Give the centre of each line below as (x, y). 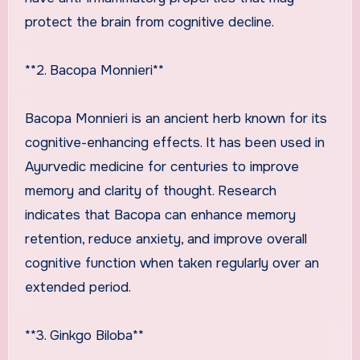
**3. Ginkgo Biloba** (84, 335)
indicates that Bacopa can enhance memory (160, 215)
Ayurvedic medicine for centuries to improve (162, 166)
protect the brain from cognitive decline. (149, 22)
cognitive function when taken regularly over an (172, 263)
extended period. (78, 287)
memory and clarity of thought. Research (150, 190)
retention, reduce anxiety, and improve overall (166, 239)
